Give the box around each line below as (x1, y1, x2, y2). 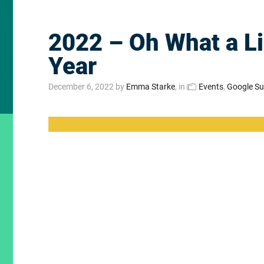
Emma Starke (126, 82, 175, 91)
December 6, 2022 (48, 82, 114, 91)
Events (199, 82, 223, 91)
